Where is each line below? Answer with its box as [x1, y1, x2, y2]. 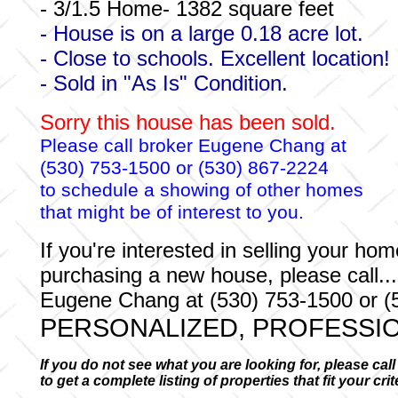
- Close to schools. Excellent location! [40, 46, 390, 70]
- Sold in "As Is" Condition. [40, 71, 288, 95]
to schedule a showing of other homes [40, 179, 363, 201]
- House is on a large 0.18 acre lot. [40, 21, 363, 45]
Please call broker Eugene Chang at [40, 135, 346, 156]
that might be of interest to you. [40, 202, 304, 223]
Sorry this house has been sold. [40, 110, 336, 134]
